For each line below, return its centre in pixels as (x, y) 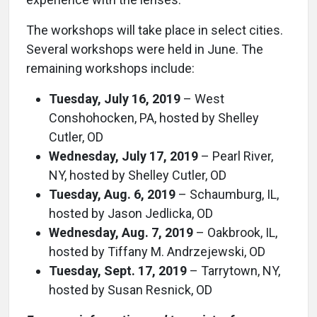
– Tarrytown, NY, (234, 271)
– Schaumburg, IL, (227, 194)
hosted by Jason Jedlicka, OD (131, 213)
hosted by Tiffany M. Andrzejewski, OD (157, 252)
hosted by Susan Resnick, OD (131, 290)
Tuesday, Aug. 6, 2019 (112, 194)
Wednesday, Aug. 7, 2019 (121, 232)
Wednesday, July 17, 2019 (123, 156)
